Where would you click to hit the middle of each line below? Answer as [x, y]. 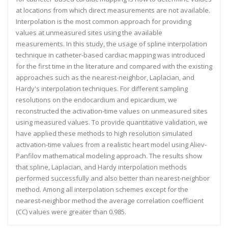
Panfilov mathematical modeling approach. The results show [109, 156]
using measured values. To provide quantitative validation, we [112, 122]
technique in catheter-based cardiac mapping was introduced [110, 55]
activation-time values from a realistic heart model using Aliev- [111, 145]
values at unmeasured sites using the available [89, 33]
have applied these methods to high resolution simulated [104, 133]
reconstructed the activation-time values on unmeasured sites [112, 111]
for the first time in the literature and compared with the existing [114, 66]
